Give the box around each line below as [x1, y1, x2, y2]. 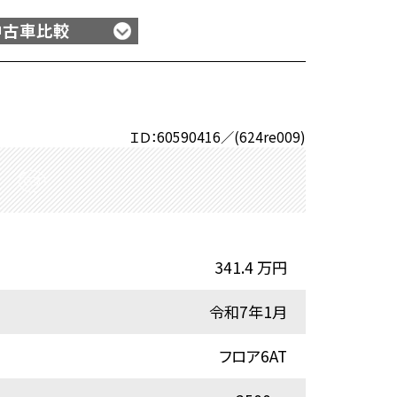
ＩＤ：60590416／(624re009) [129, 126, 307, 146]
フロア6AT [218, 345, 287, 368]
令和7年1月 [208, 300, 287, 323]
